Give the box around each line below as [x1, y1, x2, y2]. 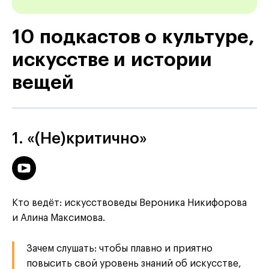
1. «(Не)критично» [12, 131, 147, 147]
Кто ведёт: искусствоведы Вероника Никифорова [12, 198, 247, 208]
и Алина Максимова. [12, 213, 105, 223]
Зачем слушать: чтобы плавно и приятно [26, 244, 213, 254]
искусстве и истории [12, 50, 212, 70]
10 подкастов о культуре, [12, 28, 255, 47]
